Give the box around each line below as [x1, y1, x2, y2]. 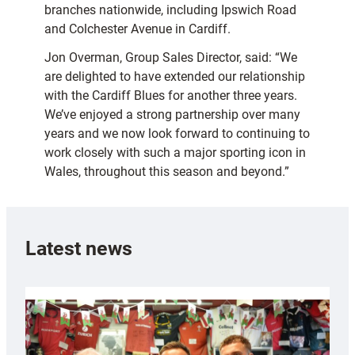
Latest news [25, 236, 132, 260]
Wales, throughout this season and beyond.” [44, 164, 289, 180]
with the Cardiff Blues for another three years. [44, 88, 297, 104]
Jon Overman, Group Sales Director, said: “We [44, 50, 297, 66]
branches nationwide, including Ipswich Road [44, 2, 296, 18]
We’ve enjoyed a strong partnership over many [44, 107, 300, 123]
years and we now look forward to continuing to [44, 126, 310, 142]
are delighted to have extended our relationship [44, 69, 305, 85]
